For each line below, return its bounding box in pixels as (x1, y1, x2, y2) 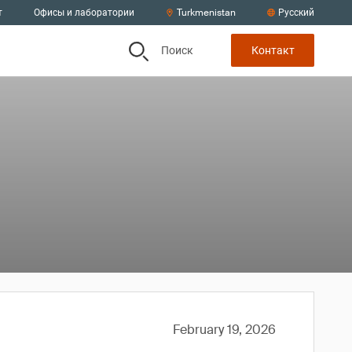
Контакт (251, 43, 295, 58)
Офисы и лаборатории (34, 6, 134, 19)
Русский (278, 6, 314, 19)
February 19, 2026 (173, 321, 276, 338)
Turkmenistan (177, 6, 236, 19)
